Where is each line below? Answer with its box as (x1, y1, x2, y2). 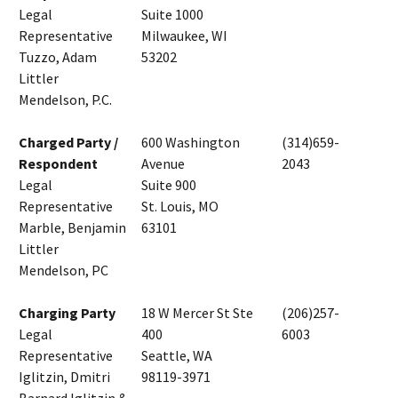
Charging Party (19, 304, 115, 322)
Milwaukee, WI (141, 27, 227, 45)
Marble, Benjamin (19, 219, 126, 237)
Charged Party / (19, 133, 118, 152)
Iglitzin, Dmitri (19, 368, 110, 386)
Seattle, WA (141, 346, 212, 365)
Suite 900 (141, 176, 196, 195)
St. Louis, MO (141, 197, 219, 216)
